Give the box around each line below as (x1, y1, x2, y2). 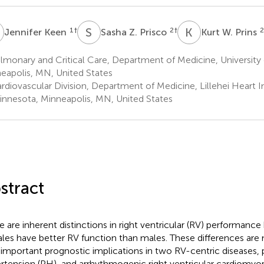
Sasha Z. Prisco (100, 26, 169, 38)
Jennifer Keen (4, 26, 69, 38)
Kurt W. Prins (200, 26, 259, 38)
